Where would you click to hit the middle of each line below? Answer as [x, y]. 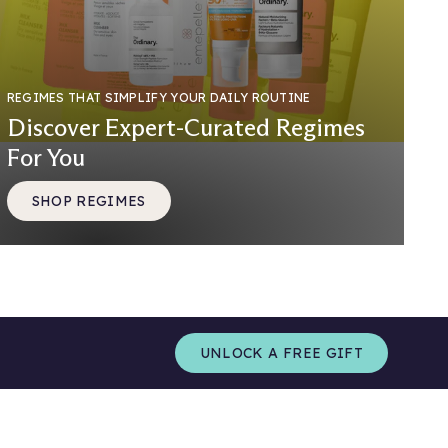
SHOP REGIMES [88, 200]
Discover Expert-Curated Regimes [185, 128]
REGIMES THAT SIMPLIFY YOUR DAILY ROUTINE [158, 98]
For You [45, 158]
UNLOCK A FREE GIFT [281, 352]
